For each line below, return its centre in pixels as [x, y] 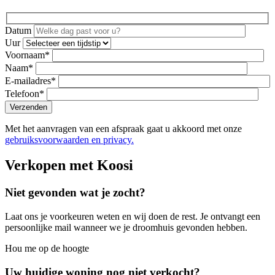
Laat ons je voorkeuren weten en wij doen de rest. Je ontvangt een [133, 217]
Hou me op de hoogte [47, 249]
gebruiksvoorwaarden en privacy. [69, 139]
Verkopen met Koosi [69, 165]
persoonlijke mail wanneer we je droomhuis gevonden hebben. [126, 228]
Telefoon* [26, 93]
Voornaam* [29, 55]
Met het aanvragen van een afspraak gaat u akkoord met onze [123, 128]
